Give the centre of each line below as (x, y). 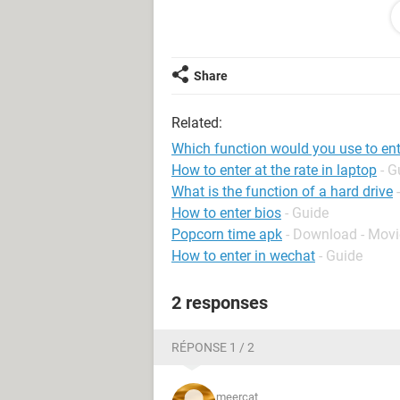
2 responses (220, 303)
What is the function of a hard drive (282, 192)
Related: (197, 123)
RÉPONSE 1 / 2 (213, 347)
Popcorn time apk (227, 234)
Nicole (191, 26)
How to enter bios (226, 213)
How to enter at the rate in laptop (274, 170)
